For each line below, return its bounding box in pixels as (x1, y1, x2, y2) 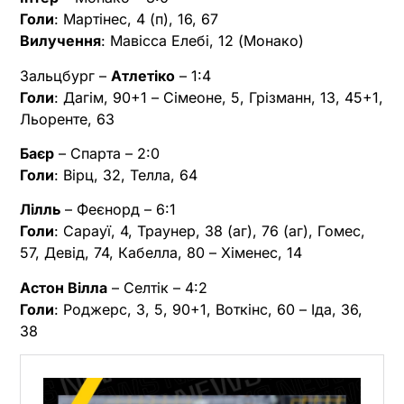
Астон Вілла (20, 278, 107, 297)
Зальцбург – (20, 66, 111, 85)
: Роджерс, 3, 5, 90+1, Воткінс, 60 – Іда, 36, (54, 299, 363, 318)
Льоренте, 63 (20, 109, 115, 128)
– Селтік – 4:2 (107, 278, 207, 297)
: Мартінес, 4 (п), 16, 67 (54, 10, 218, 29)
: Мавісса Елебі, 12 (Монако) (101, 32, 304, 50)
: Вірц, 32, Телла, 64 (54, 166, 197, 185)
